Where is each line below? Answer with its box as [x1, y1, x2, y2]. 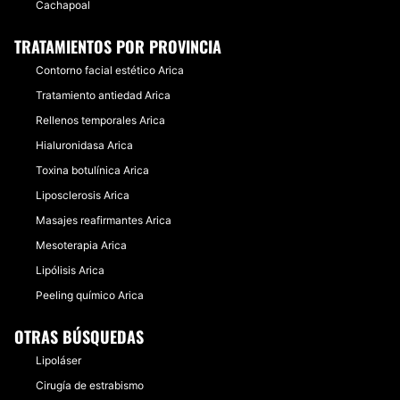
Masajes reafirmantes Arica [36, 213, 171, 227]
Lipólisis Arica [36, 263, 104, 277]
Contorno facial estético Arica [36, 63, 184, 77]
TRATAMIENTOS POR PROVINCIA [14, 35, 221, 58]
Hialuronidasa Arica [36, 138, 133, 152]
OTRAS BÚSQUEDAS [14, 325, 144, 348]
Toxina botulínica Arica [36, 163, 149, 177]
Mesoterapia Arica [36, 238, 127, 252]
